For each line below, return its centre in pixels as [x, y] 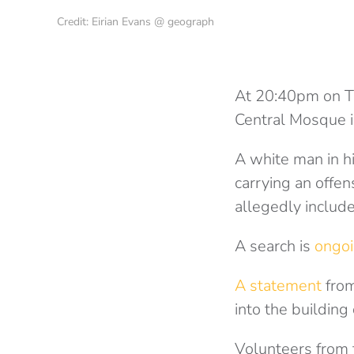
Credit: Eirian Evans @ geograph [136, 22]
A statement [278, 286]
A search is [275, 247]
